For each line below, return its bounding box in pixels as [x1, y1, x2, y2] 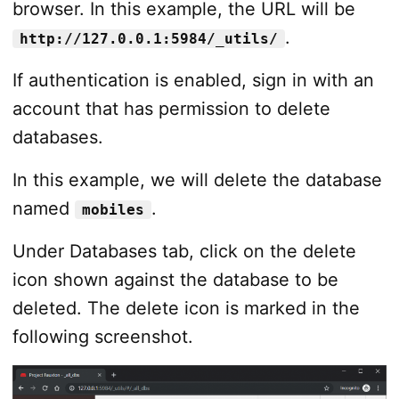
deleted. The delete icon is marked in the [12, 297, 360, 320]
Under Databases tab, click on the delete [12, 240, 356, 263]
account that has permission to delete [12, 98, 330, 120]
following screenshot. [12, 326, 193, 348]
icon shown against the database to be [12, 269, 338, 291]
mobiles [81, 201, 144, 219]
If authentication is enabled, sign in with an [12, 69, 374, 92]
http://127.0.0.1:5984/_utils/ [19, 30, 278, 48]
